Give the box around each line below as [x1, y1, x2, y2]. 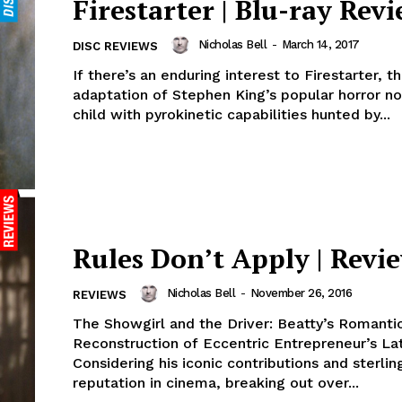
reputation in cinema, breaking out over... [73, 374, 359, 392]
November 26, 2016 [249, 286, 352, 301]
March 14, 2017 [281, 38, 360, 52]
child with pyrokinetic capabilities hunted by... [73, 106, 390, 124]
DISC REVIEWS [73, 39, 158, 54]
